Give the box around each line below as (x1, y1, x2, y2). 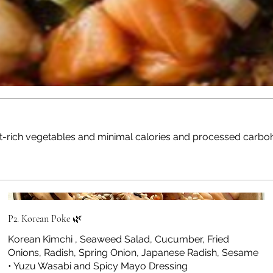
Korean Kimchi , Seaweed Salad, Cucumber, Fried (8, 233, 230, 245)
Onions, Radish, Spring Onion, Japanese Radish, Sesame (8, 246, 259, 258)
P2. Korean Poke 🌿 (8, 212, 83, 225)
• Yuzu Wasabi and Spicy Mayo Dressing (8, 260, 188, 272)
